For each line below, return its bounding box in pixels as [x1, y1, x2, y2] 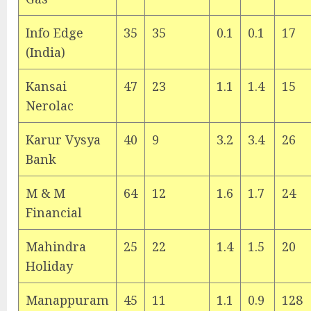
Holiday [26, 258, 73, 274]
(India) [26, 44, 65, 60]
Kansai [26, 78, 67, 94]
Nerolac [26, 97, 74, 114]
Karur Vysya [26, 131, 101, 148]
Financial [26, 204, 82, 221]
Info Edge [26, 24, 83, 41]
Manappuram [26, 292, 109, 308]
